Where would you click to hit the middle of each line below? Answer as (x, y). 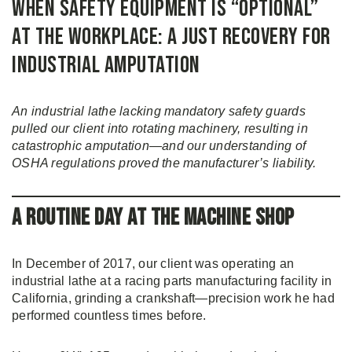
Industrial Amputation (106, 65)
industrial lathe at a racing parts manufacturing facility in (172, 281)
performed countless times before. (109, 315)
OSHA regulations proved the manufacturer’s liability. (164, 163)
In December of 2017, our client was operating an (153, 264)
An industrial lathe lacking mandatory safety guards (159, 111)
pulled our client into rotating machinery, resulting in (160, 128)
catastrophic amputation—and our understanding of (159, 146)
